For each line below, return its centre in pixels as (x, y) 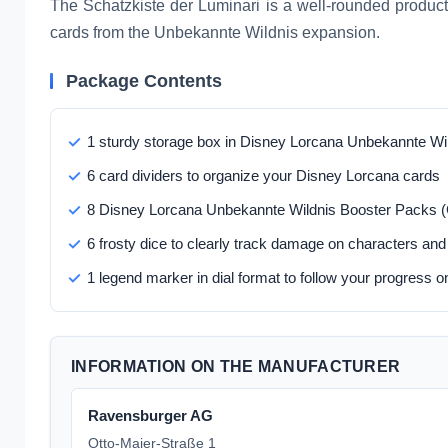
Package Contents (144, 80)
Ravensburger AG (150, 415)
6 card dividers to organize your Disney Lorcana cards (263, 175)
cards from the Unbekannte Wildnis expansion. (215, 32)
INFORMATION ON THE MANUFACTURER (236, 366)
